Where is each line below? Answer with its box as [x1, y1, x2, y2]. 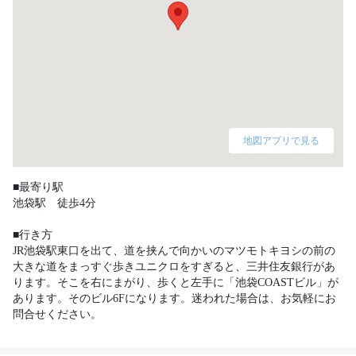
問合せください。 [13, 308, 102, 320]
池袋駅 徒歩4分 [13, 197, 96, 209]
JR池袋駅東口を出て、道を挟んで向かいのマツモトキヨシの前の [13, 245, 335, 257]
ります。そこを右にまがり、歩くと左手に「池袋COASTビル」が [13, 277, 339, 288]
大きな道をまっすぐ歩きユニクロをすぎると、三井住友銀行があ [13, 261, 335, 273]
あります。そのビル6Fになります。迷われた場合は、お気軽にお [13, 292, 336, 304]
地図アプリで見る [242, 134, 319, 146]
